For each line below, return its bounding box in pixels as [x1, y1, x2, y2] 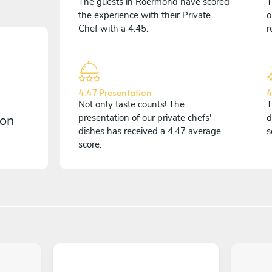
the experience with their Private [78, 8, 211, 21]
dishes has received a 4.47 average [78, 124, 221, 137]
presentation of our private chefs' [78, 111, 211, 124]
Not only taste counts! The [78, 98, 185, 110]
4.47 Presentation [78, 85, 152, 98]
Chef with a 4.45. [78, 22, 148, 35]
